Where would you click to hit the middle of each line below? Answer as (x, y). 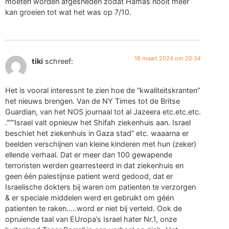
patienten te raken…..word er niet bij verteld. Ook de (94, 208)
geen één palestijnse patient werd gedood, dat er (89, 176)
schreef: (59, 61)
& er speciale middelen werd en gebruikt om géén (89, 197)
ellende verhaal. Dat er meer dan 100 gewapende (89, 154)
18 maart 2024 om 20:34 (168, 59)
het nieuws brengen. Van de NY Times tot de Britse (93, 101)
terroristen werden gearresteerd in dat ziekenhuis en (94, 165)
